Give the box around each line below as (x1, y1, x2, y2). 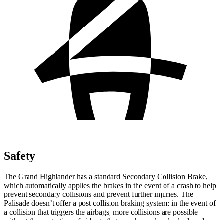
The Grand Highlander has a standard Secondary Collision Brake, (4, 172, 208, 181)
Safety (4, 149, 35, 162)
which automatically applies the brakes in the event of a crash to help (4, 181, 216, 190)
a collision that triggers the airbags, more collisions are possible (4, 207, 198, 216)
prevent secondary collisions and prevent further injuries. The (4, 190, 193, 198)
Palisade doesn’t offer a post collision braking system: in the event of (4, 198, 216, 207)
